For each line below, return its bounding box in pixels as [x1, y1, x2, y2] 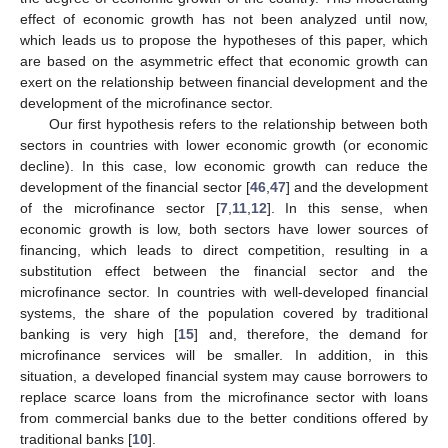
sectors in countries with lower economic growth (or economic [20, 136, 428, 153]
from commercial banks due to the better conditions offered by [20, 409, 428, 426]
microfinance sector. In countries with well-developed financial [20, 283, 428, 300]
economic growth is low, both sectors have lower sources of [20, 220, 428, 237]
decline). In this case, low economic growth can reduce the [20, 157, 428, 174]
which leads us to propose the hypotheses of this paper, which [20, 31, 428, 48]
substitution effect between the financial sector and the [20, 262, 428, 279]
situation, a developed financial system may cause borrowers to [20, 367, 428, 384]
